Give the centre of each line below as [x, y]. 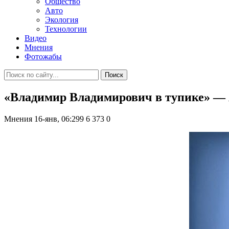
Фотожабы [43, 56]
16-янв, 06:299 [59, 119]
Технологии [66, 29]
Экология [62, 20]
